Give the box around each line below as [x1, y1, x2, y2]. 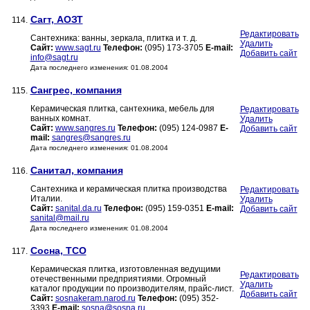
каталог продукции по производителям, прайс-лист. [30, 284, 234, 294]
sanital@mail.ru [30, 213, 89, 224]
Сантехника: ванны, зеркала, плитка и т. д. [30, 33, 197, 44]
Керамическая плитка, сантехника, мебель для [30, 104, 215, 114]
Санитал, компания [30, 165, 123, 176]
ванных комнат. [30, 113, 91, 124]
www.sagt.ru [55, 43, 101, 53]
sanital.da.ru [55, 203, 102, 214]
